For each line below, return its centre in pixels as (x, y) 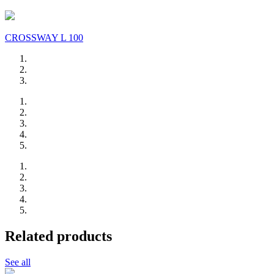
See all (18, 262)
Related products (58, 236)
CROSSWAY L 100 (44, 38)
